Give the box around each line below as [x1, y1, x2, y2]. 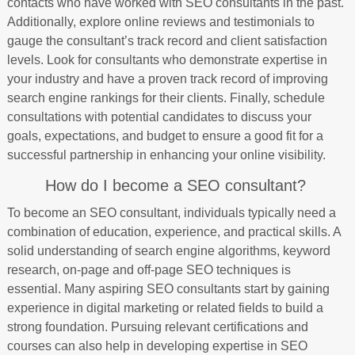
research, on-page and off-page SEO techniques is [6, 262, 291, 277]
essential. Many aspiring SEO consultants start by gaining [6, 281, 330, 296]
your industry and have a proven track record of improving [6, 71, 328, 86]
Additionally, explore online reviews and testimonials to [6, 14, 315, 29]
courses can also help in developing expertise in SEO [6, 338, 307, 353]
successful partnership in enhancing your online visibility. [6, 147, 326, 162]
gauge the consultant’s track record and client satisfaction [6, 33, 327, 48]
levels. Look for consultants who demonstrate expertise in [6, 52, 327, 67]
